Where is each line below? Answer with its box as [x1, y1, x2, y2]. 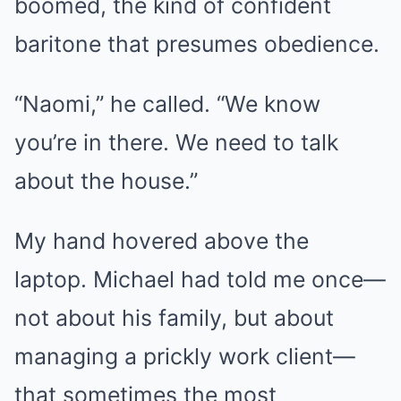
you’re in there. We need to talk [14, 128, 338, 156]
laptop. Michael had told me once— [14, 265, 386, 293]
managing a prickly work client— [14, 342, 355, 370]
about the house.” [14, 166, 198, 194]
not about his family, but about [14, 303, 334, 331]
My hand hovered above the [14, 226, 309, 254]
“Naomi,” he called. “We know [14, 90, 320, 117]
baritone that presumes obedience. [14, 30, 380, 57]
